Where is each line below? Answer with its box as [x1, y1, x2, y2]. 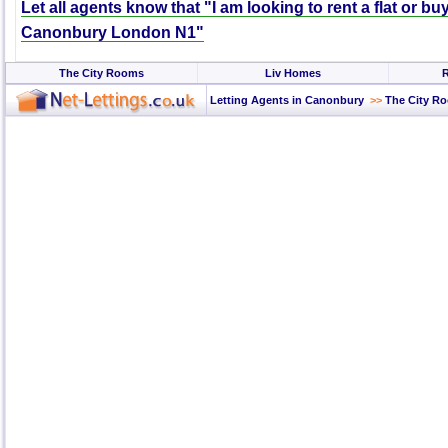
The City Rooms [59, 67, 144, 79]
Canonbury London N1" [21, 23, 204, 41]
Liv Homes [265, 67, 321, 79]
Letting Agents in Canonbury [207, 94, 364, 106]
